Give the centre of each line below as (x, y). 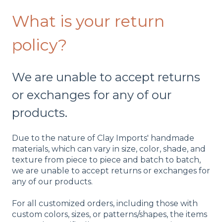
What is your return (88, 21)
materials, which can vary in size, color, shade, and (109, 149)
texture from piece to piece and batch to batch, (106, 160)
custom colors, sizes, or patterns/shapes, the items (110, 215)
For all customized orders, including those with (105, 204)
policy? (39, 45)
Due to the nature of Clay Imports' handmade (103, 138)
